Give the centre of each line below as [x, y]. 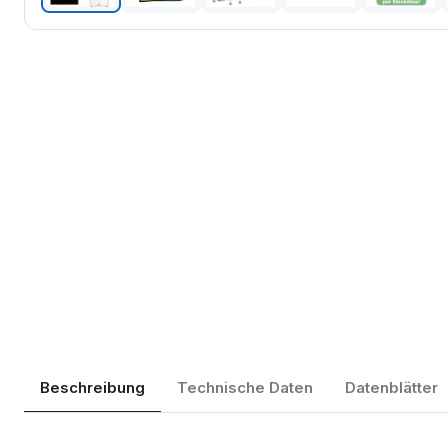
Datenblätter [391, 388]
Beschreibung [92, 388]
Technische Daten [245, 388]
